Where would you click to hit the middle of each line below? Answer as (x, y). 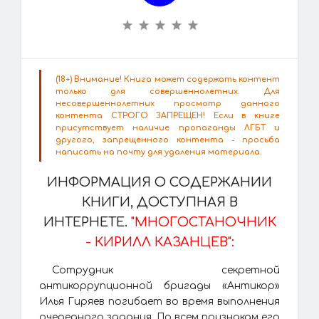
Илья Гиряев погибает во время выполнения (159, 302)
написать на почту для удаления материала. (159, 152)
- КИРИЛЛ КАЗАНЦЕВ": (159, 242)
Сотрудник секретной (166, 270)
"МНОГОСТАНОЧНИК (203, 222)
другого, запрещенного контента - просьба (168, 140)
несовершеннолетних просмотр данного (168, 104)
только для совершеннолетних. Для (168, 91)
